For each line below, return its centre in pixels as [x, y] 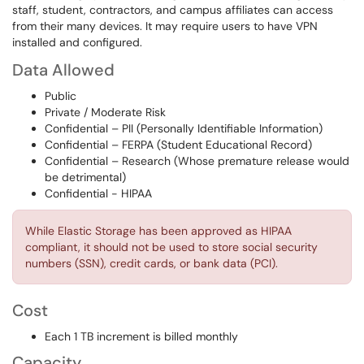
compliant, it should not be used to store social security [171, 247]
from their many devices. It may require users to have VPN [165, 26]
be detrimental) [85, 177]
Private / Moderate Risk [105, 112]
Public [61, 96]
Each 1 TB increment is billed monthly [141, 336]
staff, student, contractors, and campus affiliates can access [173, 10]
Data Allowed [63, 70]
